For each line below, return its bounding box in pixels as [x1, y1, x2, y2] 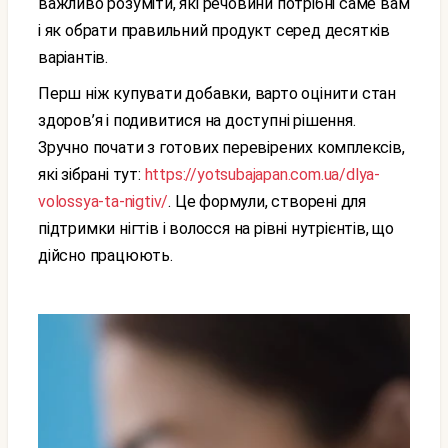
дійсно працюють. [38, 246, 173, 265]
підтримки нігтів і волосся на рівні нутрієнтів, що [38, 219, 394, 238]
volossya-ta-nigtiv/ [38, 192, 169, 211]
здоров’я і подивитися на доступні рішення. [38, 111, 356, 130]
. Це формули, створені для [168, 192, 367, 211]
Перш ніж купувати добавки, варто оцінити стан [38, 84, 50, 103]
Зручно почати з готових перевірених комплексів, [38, 138, 405, 157]
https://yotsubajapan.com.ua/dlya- [140, 165, 381, 184]
